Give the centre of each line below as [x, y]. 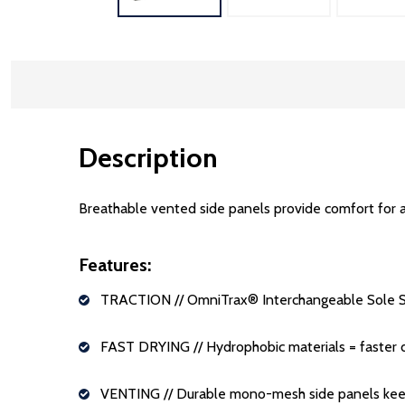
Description [148, 158]
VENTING [132, 394]
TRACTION [137, 300]
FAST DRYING [147, 347]
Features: [115, 265]
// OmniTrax [211, 300]
